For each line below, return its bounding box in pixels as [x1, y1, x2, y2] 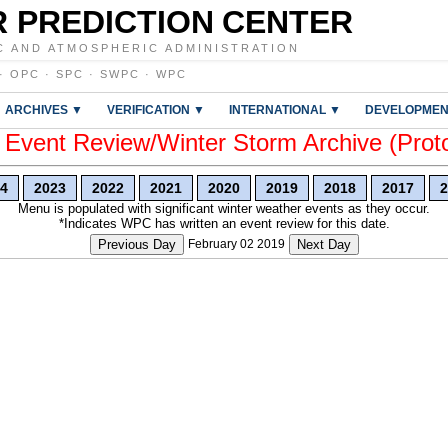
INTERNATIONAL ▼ [229, 103, 341, 116]
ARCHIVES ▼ [5, 103, 83, 116]
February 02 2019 [187, 237, 285, 251]
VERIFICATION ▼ [107, 103, 205, 116]
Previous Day [97, 237, 176, 252]
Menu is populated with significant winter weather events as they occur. [18, 201, 430, 216]
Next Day [296, 237, 351, 252]
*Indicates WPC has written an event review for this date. [58, 216, 390, 231]
